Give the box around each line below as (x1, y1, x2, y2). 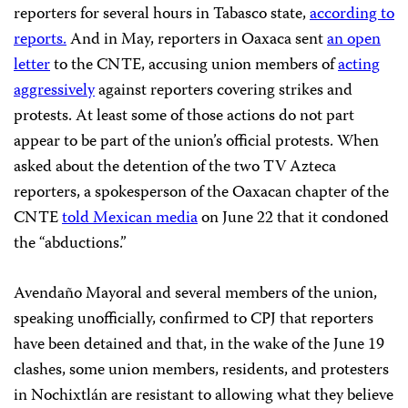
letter (14, 52, 50, 80)
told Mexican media (62, 205, 198, 233)
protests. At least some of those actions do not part (14, 103, 354, 131)
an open (327, 26, 381, 55)
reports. (14, 26, 66, 55)
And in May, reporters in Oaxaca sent (66, 26, 327, 55)
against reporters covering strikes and (95, 77, 352, 106)
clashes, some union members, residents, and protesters (14, 357, 389, 385)
